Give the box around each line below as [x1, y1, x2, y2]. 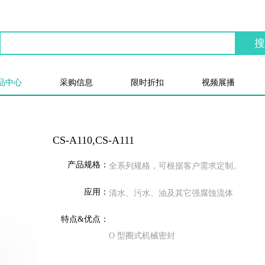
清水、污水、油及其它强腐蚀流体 [109, 189, 233, 198]
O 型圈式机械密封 [109, 231, 175, 240]
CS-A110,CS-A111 [53, 134, 134, 146]
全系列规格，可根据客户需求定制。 [109, 161, 241, 170]
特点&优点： [61, 215, 109, 224]
